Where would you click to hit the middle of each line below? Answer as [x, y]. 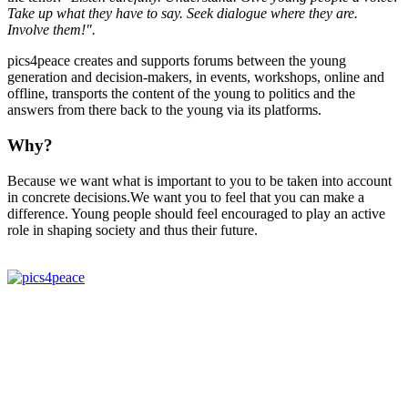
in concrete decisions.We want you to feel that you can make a [186, 197]
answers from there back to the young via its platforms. [164, 110]
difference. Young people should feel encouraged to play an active [196, 213]
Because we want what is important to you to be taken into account [199, 180]
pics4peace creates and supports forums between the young [177, 61]
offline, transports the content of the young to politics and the [181, 94]
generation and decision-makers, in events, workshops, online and [196, 77]
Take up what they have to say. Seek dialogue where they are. [183, 14]
